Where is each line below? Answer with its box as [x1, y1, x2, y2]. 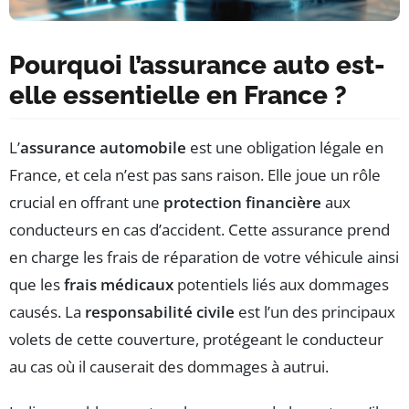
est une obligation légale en [186, 137, 383, 159]
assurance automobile [20, 137, 186, 159]
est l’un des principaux [235, 301, 395, 323]
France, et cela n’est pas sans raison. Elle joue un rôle [9, 164, 381, 186]
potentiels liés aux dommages [173, 274, 389, 296]
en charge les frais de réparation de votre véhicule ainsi [9, 246, 399, 268]
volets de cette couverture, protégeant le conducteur [9, 329, 383, 351]
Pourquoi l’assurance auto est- [9, 50, 385, 81]
